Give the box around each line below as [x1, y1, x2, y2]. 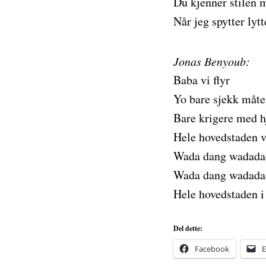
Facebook [195, 243, 229, 254]
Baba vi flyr [173, 72, 230, 88]
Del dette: [173, 223, 202, 233]
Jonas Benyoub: [173, 53, 250, 69]
